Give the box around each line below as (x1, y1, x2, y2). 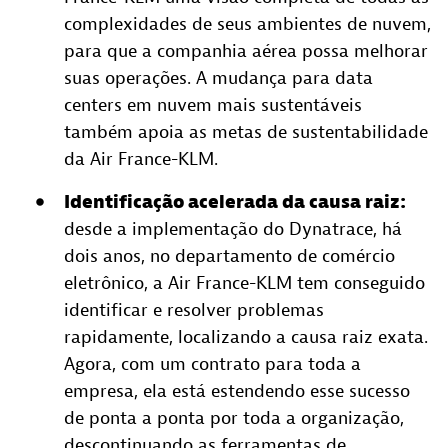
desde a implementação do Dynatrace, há (64, 217, 402, 241)
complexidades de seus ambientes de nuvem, (64, 12, 431, 36)
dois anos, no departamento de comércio (64, 244, 395, 268)
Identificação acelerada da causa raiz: (64, 190, 406, 214)
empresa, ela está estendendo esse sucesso (64, 379, 410, 403)
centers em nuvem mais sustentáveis (64, 93, 362, 117)
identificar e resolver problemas (64, 298, 324, 322)
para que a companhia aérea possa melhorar (64, 39, 428, 63)
